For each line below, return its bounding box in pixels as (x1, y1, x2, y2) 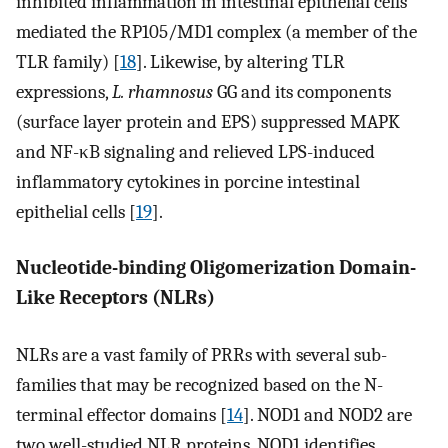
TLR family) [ (16, 50, 120, 73)
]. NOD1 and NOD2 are (243, 403, 412, 426)
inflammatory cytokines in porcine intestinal (16, 170, 360, 193)
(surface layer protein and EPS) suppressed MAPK (16, 110, 400, 133)
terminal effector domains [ (16, 403, 227, 426)
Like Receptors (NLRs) (16, 286, 215, 310)
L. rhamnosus (112, 80, 213, 103)
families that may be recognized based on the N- (16, 373, 383, 396)
